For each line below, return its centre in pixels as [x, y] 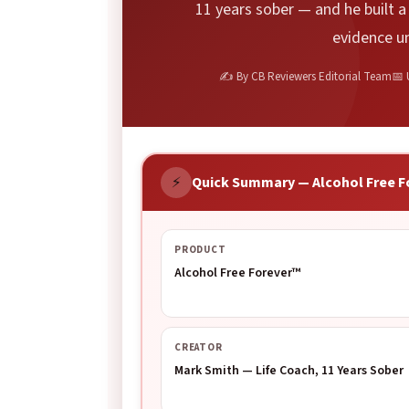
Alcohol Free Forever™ [237, 273]
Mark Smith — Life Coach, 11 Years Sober [289, 371]
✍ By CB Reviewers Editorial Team [305, 77]
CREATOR [199, 347]
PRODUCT [200, 250]
